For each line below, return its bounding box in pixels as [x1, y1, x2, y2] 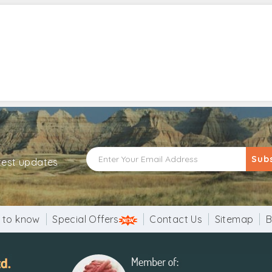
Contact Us [149, 212, 203, 225]
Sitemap [214, 212, 254, 225]
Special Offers [52, 212, 119, 225]
